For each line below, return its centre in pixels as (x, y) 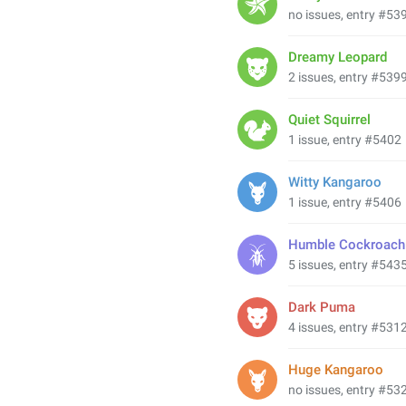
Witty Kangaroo (335, 182)
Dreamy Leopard (338, 57)
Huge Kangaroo (336, 370)
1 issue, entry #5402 (345, 140)
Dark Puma (322, 307)
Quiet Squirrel (329, 120)
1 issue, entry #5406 (345, 202)
